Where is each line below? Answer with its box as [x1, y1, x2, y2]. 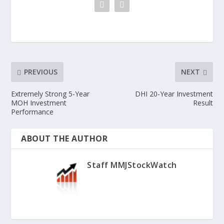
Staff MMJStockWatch [87, 159, 177, 170]
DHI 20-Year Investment [134, 88, 213, 98]
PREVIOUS [24, 67, 58, 77]
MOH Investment [11, 97, 67, 107]
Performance [11, 106, 54, 116]
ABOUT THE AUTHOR [21, 132, 108, 144]
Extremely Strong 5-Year [11, 88, 90, 98]
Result [192, 97, 213, 107]
